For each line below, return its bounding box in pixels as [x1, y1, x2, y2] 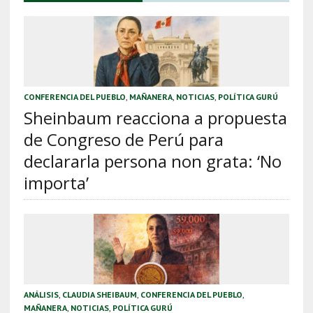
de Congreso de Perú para [23, 127, 224, 151]
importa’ [23, 170, 89, 194]
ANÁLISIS [23, 289, 59, 300]
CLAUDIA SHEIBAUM [61, 289, 137, 300]
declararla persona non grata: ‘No [23, 149, 282, 173]
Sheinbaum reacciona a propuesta [23, 105, 287, 129]
